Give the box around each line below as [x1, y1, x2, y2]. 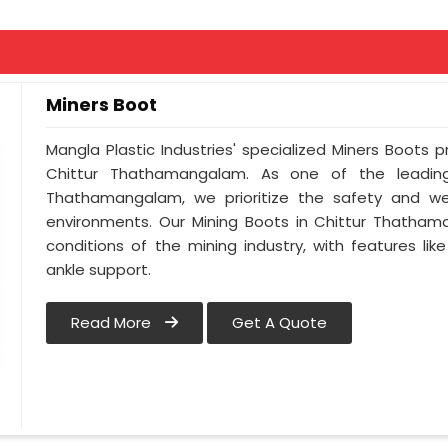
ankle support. [46, 259, 152, 281]
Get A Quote [232, 312, 328, 334]
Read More [71, 312, 156, 334]
